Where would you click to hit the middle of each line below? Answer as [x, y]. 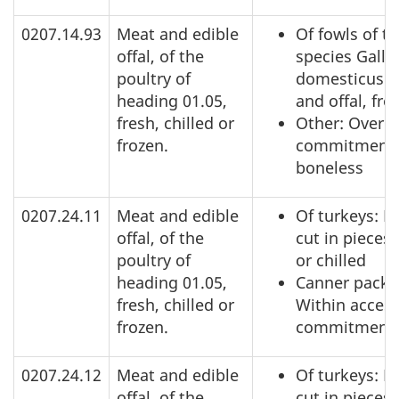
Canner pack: [345, 283]
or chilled [331, 261]
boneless [330, 168]
